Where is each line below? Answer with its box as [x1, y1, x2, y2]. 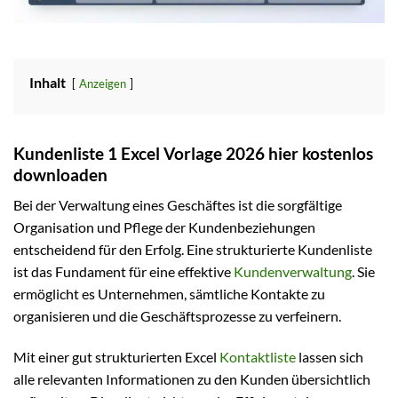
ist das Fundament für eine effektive [13, 263, 234, 281]
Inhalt [29, 73, 66, 91]
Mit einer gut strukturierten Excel [13, 347, 219, 365]
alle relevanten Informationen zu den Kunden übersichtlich [13, 370, 370, 387]
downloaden [13, 163, 107, 185]
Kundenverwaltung [234, 263, 352, 281]
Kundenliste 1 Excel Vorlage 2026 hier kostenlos [13, 142, 373, 163]
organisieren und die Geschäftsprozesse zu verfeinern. [13, 307, 341, 325]
